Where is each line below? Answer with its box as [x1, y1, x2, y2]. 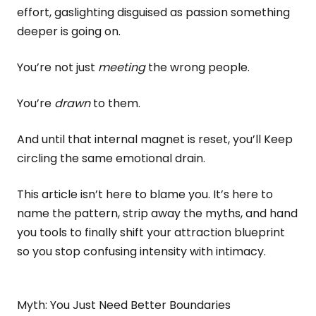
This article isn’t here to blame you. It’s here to [17, 186, 273, 202]
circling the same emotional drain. [17, 150, 205, 166]
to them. [90, 95, 140, 111]
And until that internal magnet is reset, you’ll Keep [17, 131, 293, 147]
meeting [98, 59, 145, 75]
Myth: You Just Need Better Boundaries [17, 297, 231, 313]
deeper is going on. [17, 23, 121, 39]
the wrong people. [145, 59, 250, 75]
